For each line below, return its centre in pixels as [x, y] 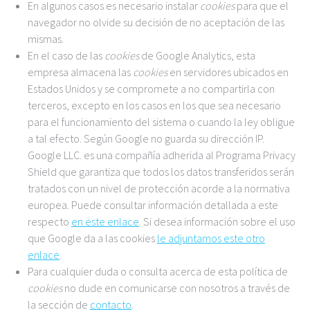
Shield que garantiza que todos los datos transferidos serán [161, 172]
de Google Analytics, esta [197, 55]
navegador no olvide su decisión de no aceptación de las [156, 22]
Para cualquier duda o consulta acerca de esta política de [158, 271]
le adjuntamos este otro [211, 238]
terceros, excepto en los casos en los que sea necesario [154, 105]
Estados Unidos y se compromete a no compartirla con [151, 89]
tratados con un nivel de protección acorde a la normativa [159, 188]
